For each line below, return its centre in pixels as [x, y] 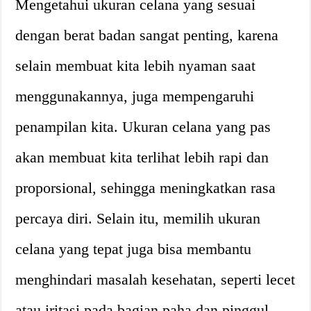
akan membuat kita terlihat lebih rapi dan [142, 157]
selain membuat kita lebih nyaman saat [136, 65]
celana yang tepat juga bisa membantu [134, 249]
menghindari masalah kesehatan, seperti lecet [155, 279]
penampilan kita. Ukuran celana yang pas [143, 126]
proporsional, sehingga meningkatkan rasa [146, 187]
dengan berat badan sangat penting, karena [147, 35]
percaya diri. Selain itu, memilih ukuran [138, 218]
